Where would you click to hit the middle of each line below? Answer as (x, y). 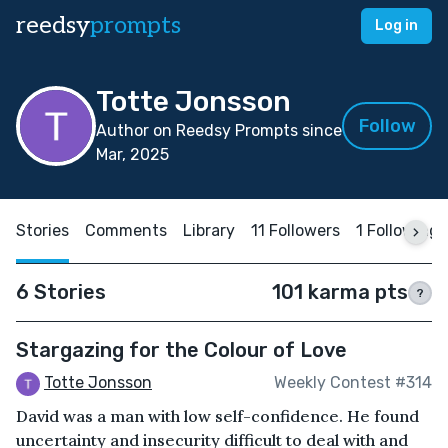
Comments (126, 230)
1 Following (397, 230)
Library (209, 230)
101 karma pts (340, 292)
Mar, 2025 (132, 154)
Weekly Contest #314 (353, 383)
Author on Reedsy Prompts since (219, 130)
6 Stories (61, 292)
